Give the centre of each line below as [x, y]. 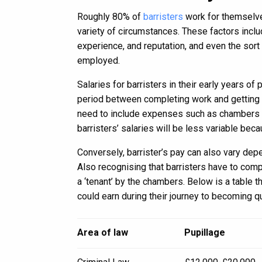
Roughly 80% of [110, 17]
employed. [99, 61]
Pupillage [205, 232]
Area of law [103, 232]
